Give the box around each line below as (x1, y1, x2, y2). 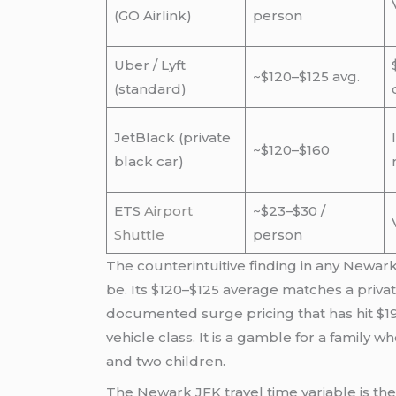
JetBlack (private (113, 129, 231, 147)
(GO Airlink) (113, 7, 192, 25)
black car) (113, 153, 184, 171)
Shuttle (113, 226, 164, 244)
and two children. (106, 353, 226, 370)
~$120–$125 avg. (252, 68, 360, 86)
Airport (143, 202, 193, 220)
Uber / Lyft (113, 57, 186, 74)
